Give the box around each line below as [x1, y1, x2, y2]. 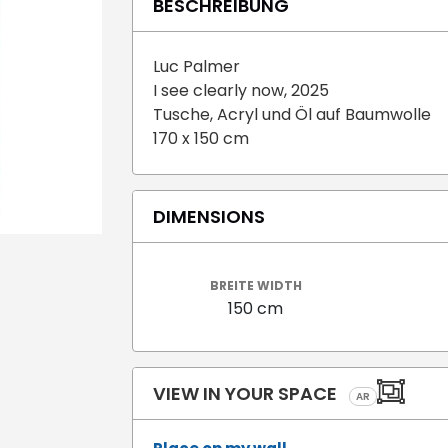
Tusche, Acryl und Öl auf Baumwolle [153, 102, 431, 126]
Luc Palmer [153, 54, 240, 78]
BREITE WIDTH [209, 276, 302, 294]
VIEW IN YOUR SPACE [153, 380, 341, 406]
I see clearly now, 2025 [153, 78, 329, 102]
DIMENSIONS [153, 203, 265, 229]
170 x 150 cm [153, 126, 253, 150]
